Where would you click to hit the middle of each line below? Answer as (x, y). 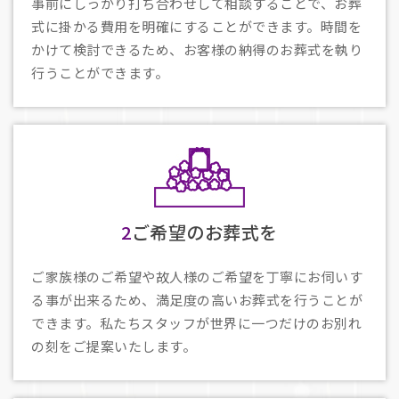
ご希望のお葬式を (204, 232)
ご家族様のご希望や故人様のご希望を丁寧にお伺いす (197, 277)
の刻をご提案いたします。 (114, 346)
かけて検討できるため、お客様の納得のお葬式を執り (197, 50)
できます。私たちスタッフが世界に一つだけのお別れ (196, 323)
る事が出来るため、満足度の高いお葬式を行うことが (197, 300)
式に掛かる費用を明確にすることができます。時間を (196, 27)
